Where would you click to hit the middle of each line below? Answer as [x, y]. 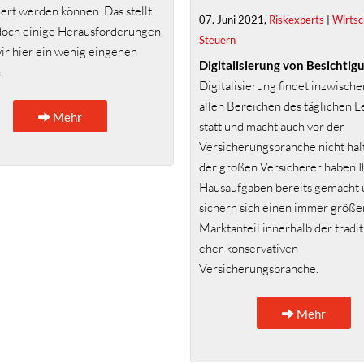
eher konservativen [249, 249]
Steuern [217, 39]
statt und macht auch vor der [272, 127]
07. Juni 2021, [234, 19]
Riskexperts [297, 19]
